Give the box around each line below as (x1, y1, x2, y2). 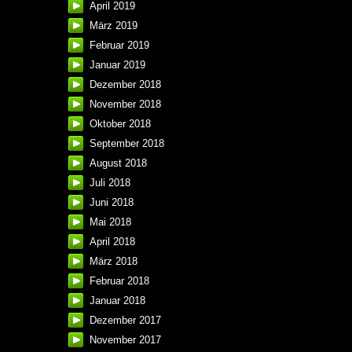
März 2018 (90, 255, 137, 268)
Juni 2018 (90, 196, 134, 209)
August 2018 (90, 157, 147, 170)
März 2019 (90, 20, 137, 32)
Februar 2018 (90, 275, 149, 288)
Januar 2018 (90, 295, 145, 307)
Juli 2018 (90, 177, 130, 189)
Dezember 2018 (90, 79, 161, 91)
